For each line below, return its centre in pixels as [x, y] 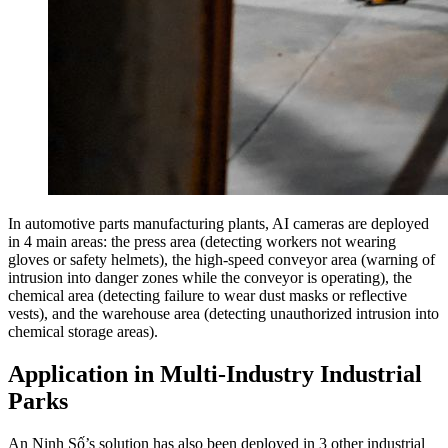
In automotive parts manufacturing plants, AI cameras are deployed [218, 224]
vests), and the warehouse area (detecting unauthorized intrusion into [223, 314]
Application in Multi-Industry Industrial [215, 374]
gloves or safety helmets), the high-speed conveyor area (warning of [221, 260]
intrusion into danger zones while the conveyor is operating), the [210, 278]
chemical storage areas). [83, 332]
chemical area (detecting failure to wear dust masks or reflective [207, 296]
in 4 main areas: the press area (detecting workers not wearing [202, 242]
